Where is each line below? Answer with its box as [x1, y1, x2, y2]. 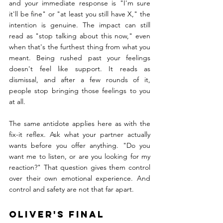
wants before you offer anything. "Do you [9, 141, 150, 150]
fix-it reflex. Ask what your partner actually [9, 130, 150, 139]
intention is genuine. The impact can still [9, 20, 150, 30]
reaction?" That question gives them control [9, 163, 150, 172]
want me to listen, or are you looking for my [9, 152, 150, 161]
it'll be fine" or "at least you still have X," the [9, 9, 150, 19]
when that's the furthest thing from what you [9, 42, 150, 52]
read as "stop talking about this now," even [9, 31, 150, 41]
